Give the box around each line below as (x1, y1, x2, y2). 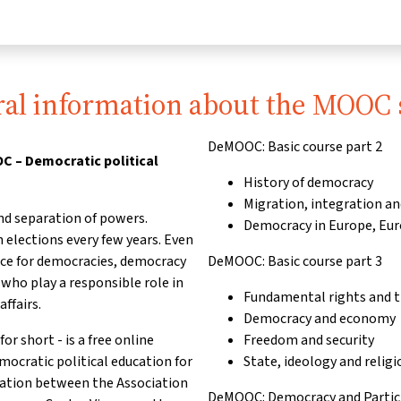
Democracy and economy (243, 309, 396, 328)
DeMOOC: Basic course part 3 (208, 252, 382, 270)
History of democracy (243, 173, 373, 192)
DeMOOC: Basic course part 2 (208, 137, 382, 156)
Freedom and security (243, 330, 374, 349)
